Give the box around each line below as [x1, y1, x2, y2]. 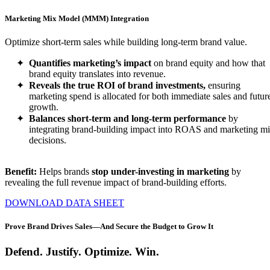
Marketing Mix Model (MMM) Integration [5, 14, 149, 24]
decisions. [29, 135, 66, 146]
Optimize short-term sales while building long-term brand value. [5, 37, 247, 48]
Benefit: [5, 166, 37, 177]
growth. [29, 102, 58, 113]
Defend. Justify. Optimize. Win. [5, 245, 159, 258]
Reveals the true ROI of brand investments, [29, 80, 206, 91]
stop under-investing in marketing [92, 166, 229, 177]
